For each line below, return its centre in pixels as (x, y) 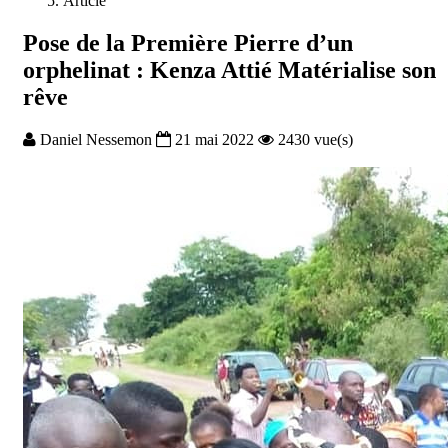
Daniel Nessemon (96, 139)
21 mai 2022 (214, 139)
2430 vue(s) (313, 139)
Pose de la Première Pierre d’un (188, 42)
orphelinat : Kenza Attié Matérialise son (229, 69)
